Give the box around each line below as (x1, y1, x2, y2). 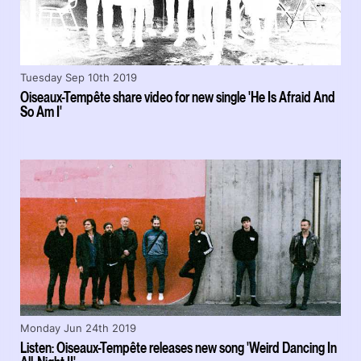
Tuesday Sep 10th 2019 (20, 71, 137, 84)
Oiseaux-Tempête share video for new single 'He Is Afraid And (20, 88, 335, 106)
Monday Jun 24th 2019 (20, 322, 136, 335)
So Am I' (20, 102, 62, 120)
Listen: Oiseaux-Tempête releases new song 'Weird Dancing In (20, 338, 337, 356)
